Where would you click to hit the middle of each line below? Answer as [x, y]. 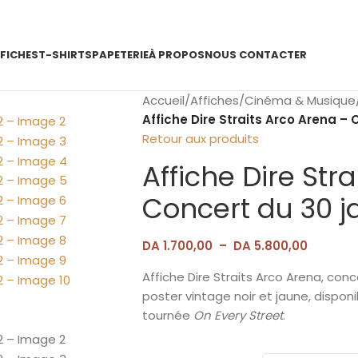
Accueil [163, 100]
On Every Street [238, 315]
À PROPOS [176, 55]
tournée [167, 315]
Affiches [214, 100]
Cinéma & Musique [300, 100]
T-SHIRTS [65, 55]
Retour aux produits [200, 139]
